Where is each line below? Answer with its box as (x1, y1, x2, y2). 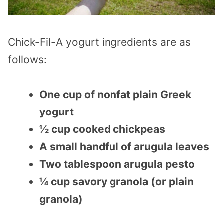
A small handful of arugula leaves (39, 140, 209, 153)
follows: (8, 53, 47, 66)
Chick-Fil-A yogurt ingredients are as (8, 35, 191, 48)
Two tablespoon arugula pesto (39, 158, 195, 171)
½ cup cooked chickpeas (39, 123, 165, 136)
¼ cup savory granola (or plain (39, 175, 194, 188)
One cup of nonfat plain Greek (39, 88, 191, 101)
